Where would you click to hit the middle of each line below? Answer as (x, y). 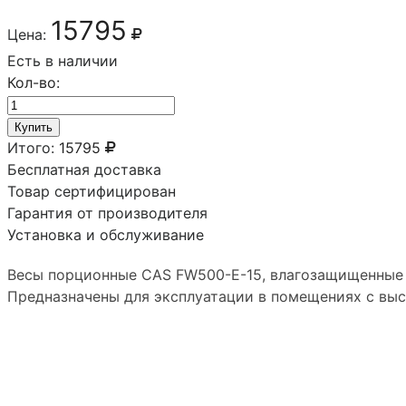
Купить (34, 127)
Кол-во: (34, 82)
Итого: (31, 147)
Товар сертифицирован (92, 191)
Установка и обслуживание (106, 234)
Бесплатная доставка (84, 169)
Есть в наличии (63, 60)
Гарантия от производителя (107, 213)
